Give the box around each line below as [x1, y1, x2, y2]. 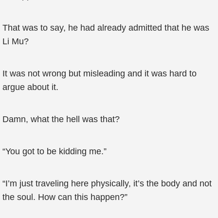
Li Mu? [2, 36, 29, 46]
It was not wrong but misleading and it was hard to [2, 69, 197, 78]
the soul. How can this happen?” [2, 192, 127, 202]
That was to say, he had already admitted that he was [2, 23, 209, 33]
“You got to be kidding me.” [2, 146, 107, 156]
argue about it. [2, 82, 58, 92]
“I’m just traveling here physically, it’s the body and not [2, 179, 212, 188]
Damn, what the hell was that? [2, 114, 120, 124]
